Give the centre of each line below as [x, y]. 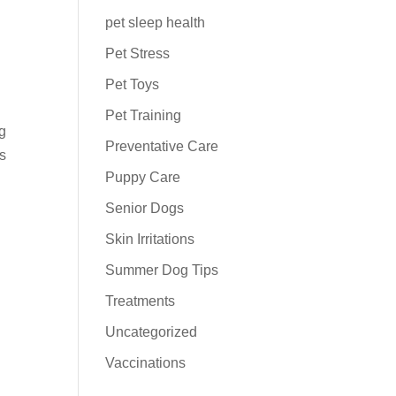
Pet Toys [133, 84]
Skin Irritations [150, 239]
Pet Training [144, 115]
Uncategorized [152, 332]
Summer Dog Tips [162, 270]
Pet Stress [138, 53]
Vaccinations [146, 363]
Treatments [141, 301]
